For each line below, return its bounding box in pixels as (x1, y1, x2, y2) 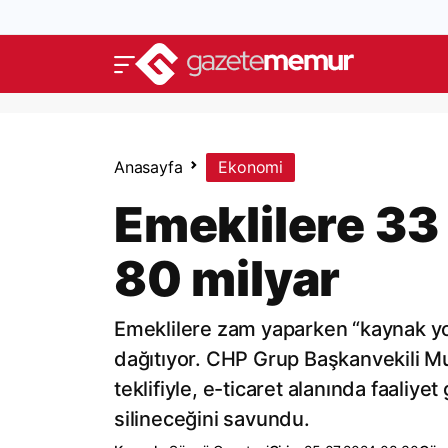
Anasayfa (114, 157, 183, 177)
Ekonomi (218, 157, 284, 177)
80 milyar (114, 249, 341, 308)
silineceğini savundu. (114, 407, 310, 431)
